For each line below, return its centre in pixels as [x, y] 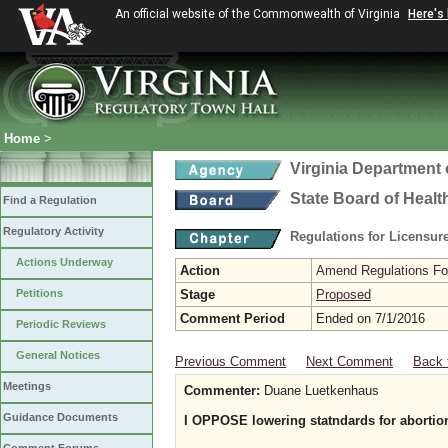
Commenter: [222, 390]
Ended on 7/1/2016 [370, 318]
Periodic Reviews [61, 324]
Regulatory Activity [53, 231]
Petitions [39, 293]
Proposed [343, 294]
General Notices [58, 355]
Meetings [27, 386]
